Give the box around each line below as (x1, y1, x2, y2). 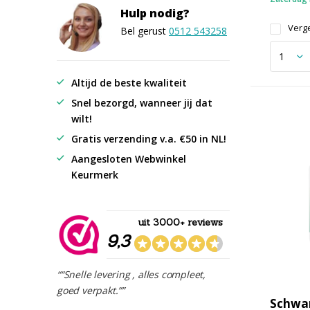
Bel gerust (120, 24, 169, 37)
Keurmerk (71, 168, 118, 182)
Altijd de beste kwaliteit (71, 76, 187, 90)
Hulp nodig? (120, 6, 190, 21)
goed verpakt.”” (57, 284, 125, 298)
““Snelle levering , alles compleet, (57, 268, 206, 282)
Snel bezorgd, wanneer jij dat (71, 96, 212, 110)
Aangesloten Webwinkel (71, 152, 186, 166)
